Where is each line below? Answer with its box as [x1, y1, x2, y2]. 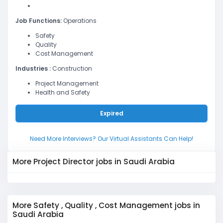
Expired [100, 109, 123, 117]
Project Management [35, 79, 99, 88]
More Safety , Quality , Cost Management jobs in [12, 200, 200, 211]
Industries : [15, 64, 52, 73]
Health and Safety [35, 88, 90, 97]
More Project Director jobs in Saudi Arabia [12, 156, 175, 167]
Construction [52, 64, 92, 73]
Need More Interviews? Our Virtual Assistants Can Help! [30, 134, 193, 143]
